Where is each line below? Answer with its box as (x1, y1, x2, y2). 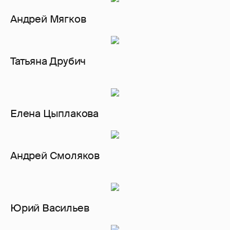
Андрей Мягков (10, 12, 86, 26)
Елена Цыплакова (10, 107, 99, 121)
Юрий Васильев (10, 201, 92, 215)
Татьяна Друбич (10, 54, 86, 68)
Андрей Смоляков (10, 149, 100, 163)
